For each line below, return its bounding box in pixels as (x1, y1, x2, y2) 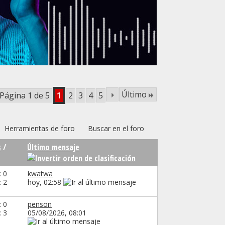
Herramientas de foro (4, 123, 75, 133)
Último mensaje (27, 141, 79, 153)
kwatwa (28, 168, 53, 178)
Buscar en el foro (87, 123, 144, 133)
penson (28, 199, 52, 209)
